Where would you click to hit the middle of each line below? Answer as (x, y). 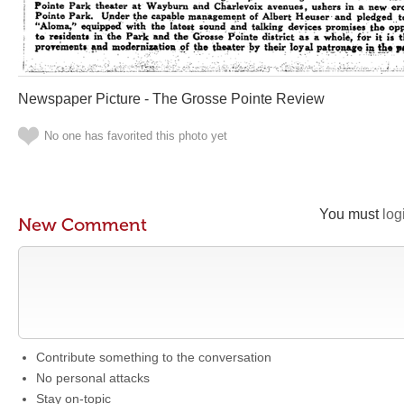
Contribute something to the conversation (154, 357)
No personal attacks (93, 378)
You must (351, 214)
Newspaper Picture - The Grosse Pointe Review (171, 99)
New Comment (83, 225)
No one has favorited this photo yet (136, 136)
